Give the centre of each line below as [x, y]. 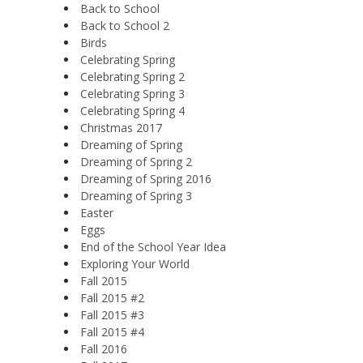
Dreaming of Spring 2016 [146, 178]
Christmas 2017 [121, 127]
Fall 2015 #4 [112, 331]
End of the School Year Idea [153, 246]
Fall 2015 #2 [112, 297]
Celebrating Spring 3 [132, 93]
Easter [97, 212]
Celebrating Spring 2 [132, 76]
